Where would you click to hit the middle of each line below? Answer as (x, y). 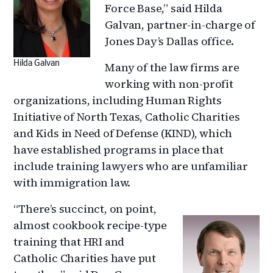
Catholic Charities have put (85, 258)
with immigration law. (72, 182)
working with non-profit (169, 83)
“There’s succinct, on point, (85, 208)
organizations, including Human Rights (118, 100)
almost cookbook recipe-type (90, 225)
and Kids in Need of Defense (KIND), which (123, 133)
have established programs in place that (119, 149)
